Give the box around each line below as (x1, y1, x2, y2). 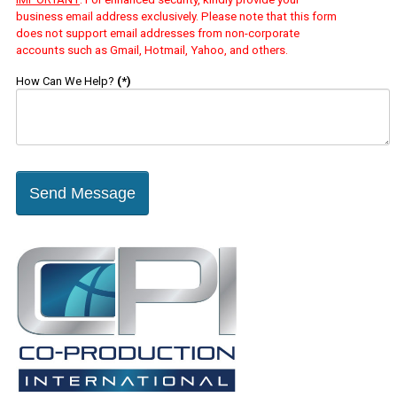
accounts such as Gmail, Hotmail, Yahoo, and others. (16, 43, 288, 58)
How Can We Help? (16, 74, 114, 89)
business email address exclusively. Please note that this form (16, 10, 337, 24)
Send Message (29, 184, 136, 203)
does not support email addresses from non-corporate (16, 27, 300, 41)
